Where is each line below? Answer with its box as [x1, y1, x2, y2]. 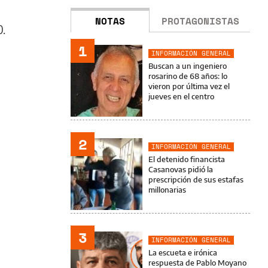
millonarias [148, 185, 186, 194]
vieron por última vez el [148, 81, 230, 91]
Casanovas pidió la [148, 165, 213, 174]
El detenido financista [148, 154, 225, 164]
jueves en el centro [148, 92, 214, 101]
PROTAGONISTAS [162, 14, 239, 28]
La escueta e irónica [148, 248, 217, 257]
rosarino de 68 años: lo [148, 71, 227, 81]
